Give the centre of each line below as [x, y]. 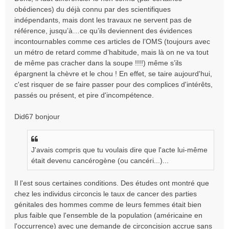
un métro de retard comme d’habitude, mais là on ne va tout [111, 52]
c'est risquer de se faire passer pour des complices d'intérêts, [113, 84]
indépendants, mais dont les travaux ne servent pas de [103, 20]
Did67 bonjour [37, 117]
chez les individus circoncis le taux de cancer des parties [106, 194]
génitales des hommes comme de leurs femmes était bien [108, 204]
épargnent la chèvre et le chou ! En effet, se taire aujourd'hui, [113, 74]
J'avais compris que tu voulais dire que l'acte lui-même [119, 150]
